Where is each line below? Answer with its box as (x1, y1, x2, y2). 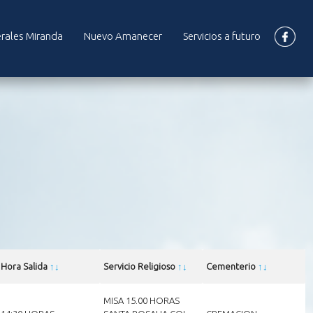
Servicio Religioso (103, 261, 177, 271)
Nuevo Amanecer (84, 30, 162, 42)
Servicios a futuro (183, 30, 261, 42)
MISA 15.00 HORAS (103, 295, 180, 305)
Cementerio (205, 261, 258, 271)
